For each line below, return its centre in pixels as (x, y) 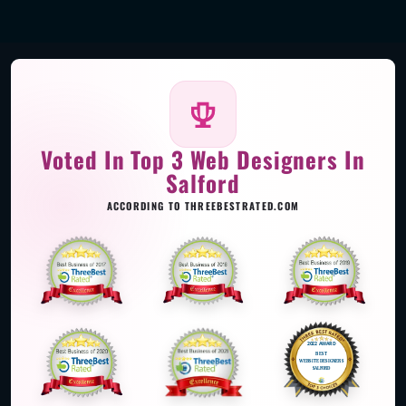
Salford (203, 182)
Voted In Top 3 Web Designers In (203, 159)
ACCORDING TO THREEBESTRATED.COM (203, 205)
